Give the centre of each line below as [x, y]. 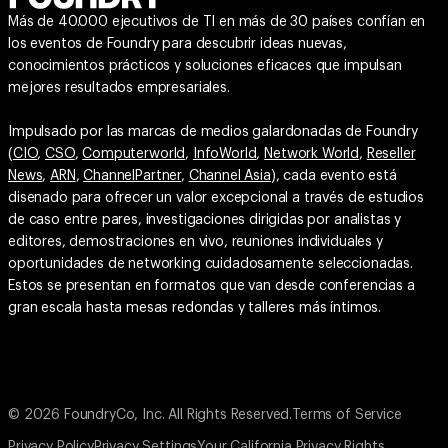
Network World [312, 154]
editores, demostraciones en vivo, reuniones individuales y [195, 242]
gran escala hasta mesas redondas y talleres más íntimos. [195, 308]
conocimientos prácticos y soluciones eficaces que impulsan [205, 66]
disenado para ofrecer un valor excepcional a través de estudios [216, 198]
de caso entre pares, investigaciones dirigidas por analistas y [205, 220]
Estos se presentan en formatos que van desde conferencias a [211, 286]
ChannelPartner [132, 176]
